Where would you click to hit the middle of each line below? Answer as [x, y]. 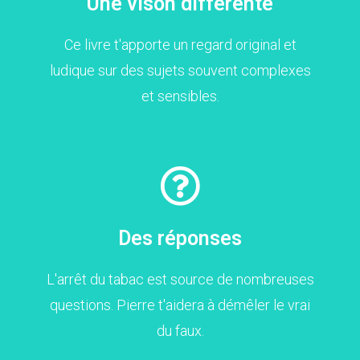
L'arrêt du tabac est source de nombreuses [180, 279]
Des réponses [180, 238]
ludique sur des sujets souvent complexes [180, 70]
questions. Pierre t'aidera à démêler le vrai [180, 305]
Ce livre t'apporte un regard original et [180, 44]
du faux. [180, 330]
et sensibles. [180, 96]
